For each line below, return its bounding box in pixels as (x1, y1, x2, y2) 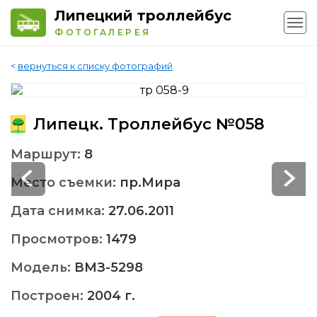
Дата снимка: (11, 203, 108, 219)
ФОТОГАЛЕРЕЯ (54, 27, 151, 38)
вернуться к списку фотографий (18, 60, 173, 72)
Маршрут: (11, 146, 84, 163)
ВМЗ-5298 (74, 260, 143, 276)
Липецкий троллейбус (54, 7, 231, 24)
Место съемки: (11, 175, 120, 191)
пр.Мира (120, 175, 180, 191)
